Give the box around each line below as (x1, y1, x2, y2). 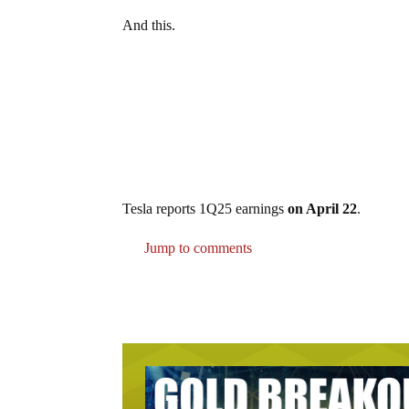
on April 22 (288, 201, 358, 217)
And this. (122, 17, 176, 34)
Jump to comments (141, 240, 253, 257)
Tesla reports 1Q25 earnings (122, 201, 288, 217)
